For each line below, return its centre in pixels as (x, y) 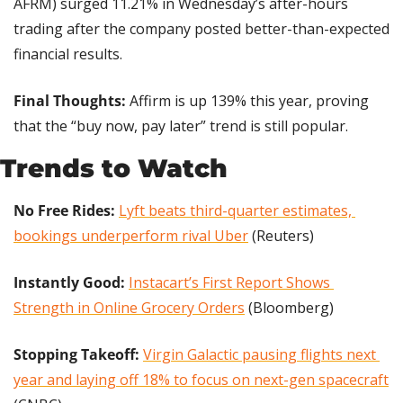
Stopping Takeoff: (76, 355)
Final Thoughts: (70, 101)
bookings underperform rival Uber (131, 236)
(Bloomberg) (289, 308)
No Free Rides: (64, 211)
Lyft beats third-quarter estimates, (235, 211)
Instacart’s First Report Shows (229, 283)
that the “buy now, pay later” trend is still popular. (181, 126)
